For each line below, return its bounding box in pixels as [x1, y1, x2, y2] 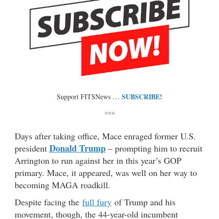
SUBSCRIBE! [122, 91, 162, 102]
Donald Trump [49, 142, 106, 155]
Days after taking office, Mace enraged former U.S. [15, 130, 196, 142]
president [15, 142, 49, 154]
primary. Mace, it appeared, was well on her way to [15, 167, 197, 179]
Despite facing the [15, 196, 82, 208]
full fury [82, 196, 111, 208]
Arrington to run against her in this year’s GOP [15, 154, 181, 167]
